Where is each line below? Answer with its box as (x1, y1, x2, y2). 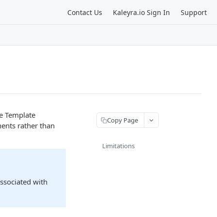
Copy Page (107, 115, 138, 124)
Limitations (102, 141, 135, 150)
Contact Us (67, 7, 102, 17)
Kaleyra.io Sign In (113, 7, 170, 17)
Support (181, 7, 207, 17)
